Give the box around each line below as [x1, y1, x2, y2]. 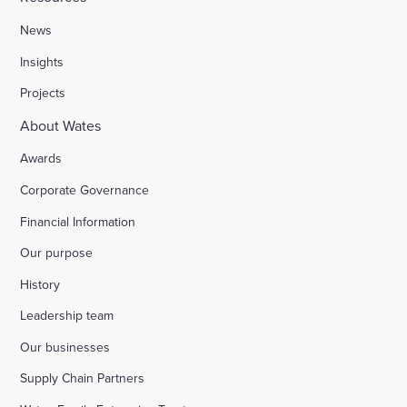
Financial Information [20, 212, 136, 231]
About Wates [20, 114, 102, 135]
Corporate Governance [20, 180, 150, 199]
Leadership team [20, 306, 114, 325]
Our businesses [20, 337, 111, 356]
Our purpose [20, 243, 94, 263]
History [20, 274, 61, 293]
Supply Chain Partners [20, 369, 145, 388]
